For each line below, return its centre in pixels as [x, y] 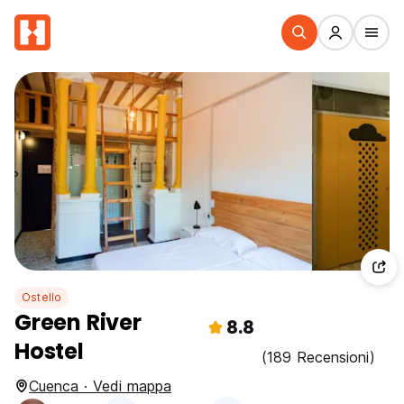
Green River [78, 322]
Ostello [42, 297]
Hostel [49, 351]
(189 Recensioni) [318, 357]
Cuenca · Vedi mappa [100, 386]
